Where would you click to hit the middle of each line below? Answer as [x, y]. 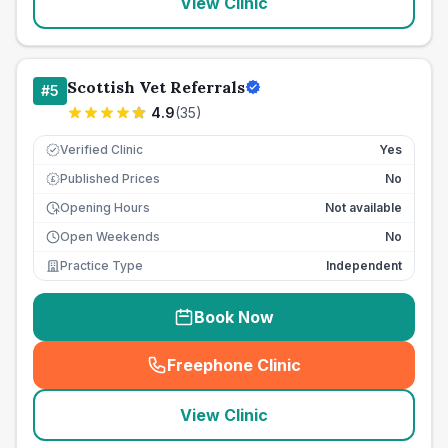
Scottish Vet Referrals [156, 87]
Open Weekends [110, 236]
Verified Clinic [101, 149]
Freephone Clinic [234, 365]
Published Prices [110, 178]
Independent [364, 265]
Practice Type [101, 265]
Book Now [234, 317]
